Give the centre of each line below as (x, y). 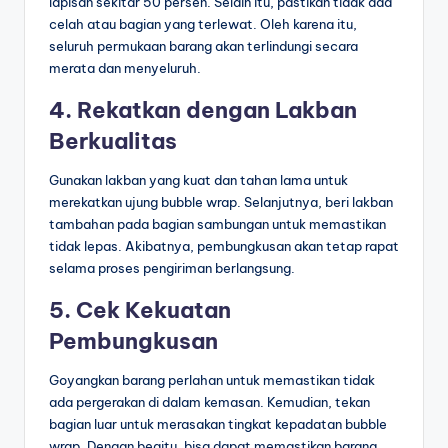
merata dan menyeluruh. (125, 68)
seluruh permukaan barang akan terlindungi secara (203, 46)
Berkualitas (113, 141)
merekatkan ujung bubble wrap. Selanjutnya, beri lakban (221, 202)
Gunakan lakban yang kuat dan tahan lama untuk (198, 180)
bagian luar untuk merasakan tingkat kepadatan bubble (218, 424)
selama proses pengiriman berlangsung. (172, 268)
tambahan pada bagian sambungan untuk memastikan (217, 224)
